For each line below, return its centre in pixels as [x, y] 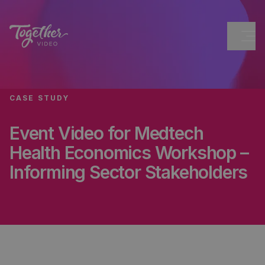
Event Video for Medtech [106, 133]
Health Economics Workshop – [129, 153]
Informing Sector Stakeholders [129, 172]
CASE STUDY [40, 98]
